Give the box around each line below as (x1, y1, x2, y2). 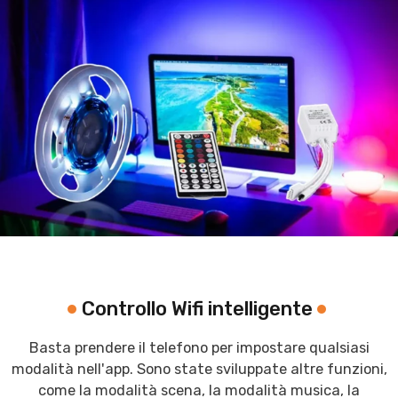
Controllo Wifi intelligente (82, 297, 313, 320)
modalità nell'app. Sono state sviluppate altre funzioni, (11, 360, 387, 378)
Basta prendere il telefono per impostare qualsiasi (28, 338, 370, 356)
